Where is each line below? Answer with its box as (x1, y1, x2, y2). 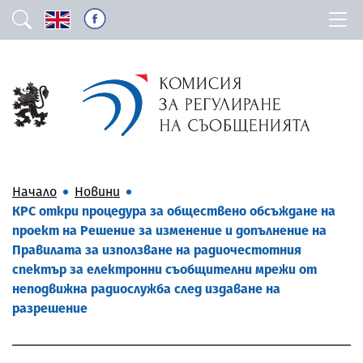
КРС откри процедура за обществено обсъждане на (12, 203, 335, 219)
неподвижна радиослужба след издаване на (12, 280, 280, 297)
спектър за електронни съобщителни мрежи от (12, 261, 317, 277)
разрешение (12, 300, 88, 316)
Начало (12, 183, 57, 199)
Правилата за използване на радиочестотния (12, 241, 301, 258)
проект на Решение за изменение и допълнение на (12, 222, 327, 238)
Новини (75, 183, 120, 199)
